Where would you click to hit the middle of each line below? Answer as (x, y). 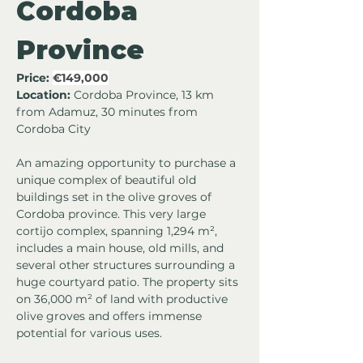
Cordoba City (53, 129)
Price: (33, 78)
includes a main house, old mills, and (122, 248)
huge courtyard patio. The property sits (129, 282)
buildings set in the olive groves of (115, 197)
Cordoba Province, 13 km (144, 95)
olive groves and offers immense (111, 316)
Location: (43, 95)
